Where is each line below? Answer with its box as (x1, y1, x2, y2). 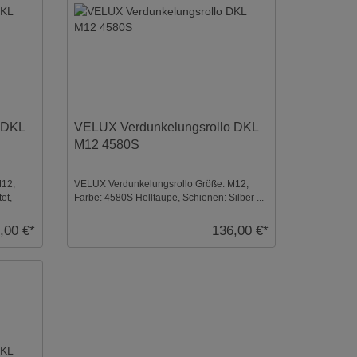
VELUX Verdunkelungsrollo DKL (73, 120, 258, 134)
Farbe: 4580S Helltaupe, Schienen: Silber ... (73, 191, 264, 203)
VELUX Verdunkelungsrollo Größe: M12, (73, 178, 249, 190)
